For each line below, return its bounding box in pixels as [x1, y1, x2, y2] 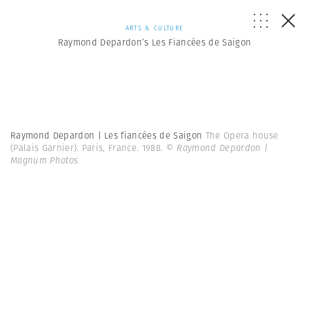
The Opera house [205, 129, 279, 142]
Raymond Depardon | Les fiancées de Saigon [10, 129, 206, 142]
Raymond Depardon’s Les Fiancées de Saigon [57, 36, 252, 49]
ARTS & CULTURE [125, 23, 184, 32]
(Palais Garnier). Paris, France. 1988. [10, 141, 166, 154]
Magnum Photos [10, 154, 79, 167]
